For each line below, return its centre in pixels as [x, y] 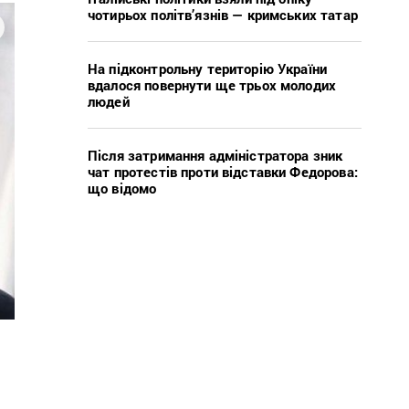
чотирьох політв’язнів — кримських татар [223, 14]
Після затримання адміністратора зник [215, 155]
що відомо [122, 188]
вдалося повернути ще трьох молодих [212, 84]
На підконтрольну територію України [208, 68]
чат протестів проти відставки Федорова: [223, 171]
